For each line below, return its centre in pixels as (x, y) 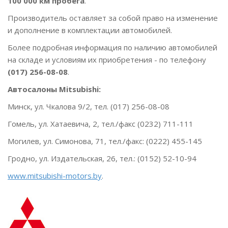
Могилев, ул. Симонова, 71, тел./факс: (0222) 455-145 (105, 141)
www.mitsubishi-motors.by (55, 176)
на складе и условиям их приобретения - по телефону (107, 60)
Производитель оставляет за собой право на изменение (113, 18)
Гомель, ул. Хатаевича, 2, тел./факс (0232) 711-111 (101, 124)
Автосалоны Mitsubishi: (54, 89)
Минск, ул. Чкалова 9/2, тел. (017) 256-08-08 (89, 107)
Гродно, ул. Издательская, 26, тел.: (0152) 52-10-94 (102, 159)
